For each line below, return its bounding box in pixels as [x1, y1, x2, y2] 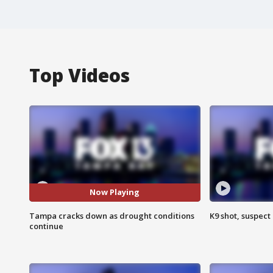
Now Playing [90, 186, 140, 198]
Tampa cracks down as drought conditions [29, 210, 194, 221]
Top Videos [29, 62, 130, 88]
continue [29, 220, 63, 232]
